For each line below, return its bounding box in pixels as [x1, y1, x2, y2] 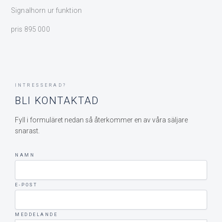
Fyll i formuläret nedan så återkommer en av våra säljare [15, 115, 188, 124]
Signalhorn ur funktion [11, 6, 82, 15]
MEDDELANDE [15, 212, 58, 217]
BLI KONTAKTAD [15, 94, 99, 107]
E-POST [15, 182, 38, 187]
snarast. [15, 126, 40, 135]
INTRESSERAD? [15, 82, 66, 88]
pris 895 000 [11, 25, 50, 33]
